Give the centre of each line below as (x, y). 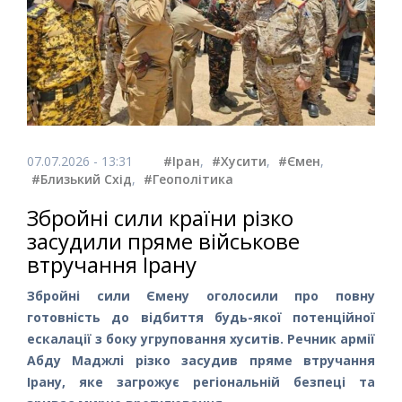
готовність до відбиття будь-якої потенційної (201, 317)
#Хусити (239, 161)
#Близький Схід (82, 179)
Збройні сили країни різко (160, 217)
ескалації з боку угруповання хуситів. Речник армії (201, 338)
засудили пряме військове (163, 240)
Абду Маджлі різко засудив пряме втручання (201, 360)
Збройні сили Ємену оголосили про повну (201, 295)
